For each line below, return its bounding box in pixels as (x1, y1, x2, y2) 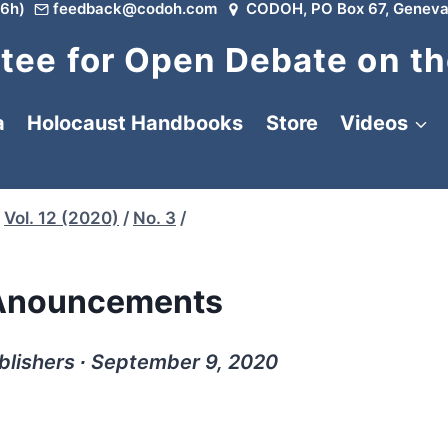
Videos (340, 111, 408, 135)
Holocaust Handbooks (27, 111, 243, 135)
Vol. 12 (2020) (4, 208, 119, 228)
